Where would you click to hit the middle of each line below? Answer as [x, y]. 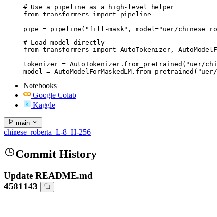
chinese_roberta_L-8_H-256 [47, 132]
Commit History [56, 154]
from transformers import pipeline [87, 14]
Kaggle [44, 105]
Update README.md [48, 176]
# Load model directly [64, 42]
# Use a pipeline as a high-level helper [99, 7]
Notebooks [40, 85]
